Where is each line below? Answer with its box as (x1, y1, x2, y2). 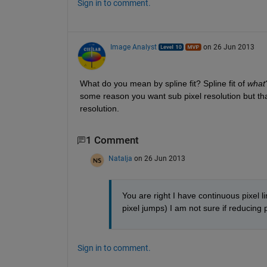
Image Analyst (110, 43, 157, 52)
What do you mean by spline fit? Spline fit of (79, 79, 245, 89)
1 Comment (85, 135, 139, 147)
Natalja (108, 154, 132, 163)
